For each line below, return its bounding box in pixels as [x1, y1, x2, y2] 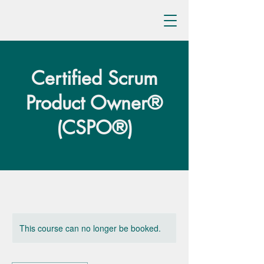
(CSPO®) [56, 115, 133, 140]
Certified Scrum [31, 66, 158, 90]
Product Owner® [26, 91, 163, 115]
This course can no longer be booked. [19, 222, 161, 234]
